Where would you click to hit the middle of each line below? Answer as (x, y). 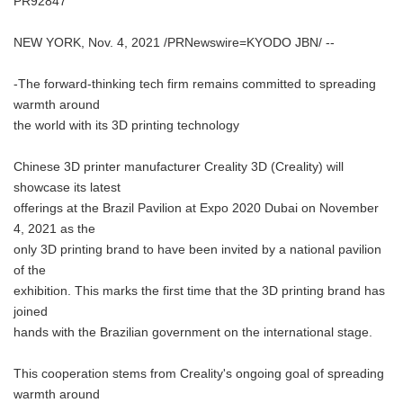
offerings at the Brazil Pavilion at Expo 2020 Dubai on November (196, 208)
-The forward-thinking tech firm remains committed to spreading (195, 84)
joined (31, 312)
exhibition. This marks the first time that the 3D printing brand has (199, 291)
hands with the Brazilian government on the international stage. (193, 332)
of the (30, 270)
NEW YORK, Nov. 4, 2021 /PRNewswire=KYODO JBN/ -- (174, 43)
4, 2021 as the (54, 229)
